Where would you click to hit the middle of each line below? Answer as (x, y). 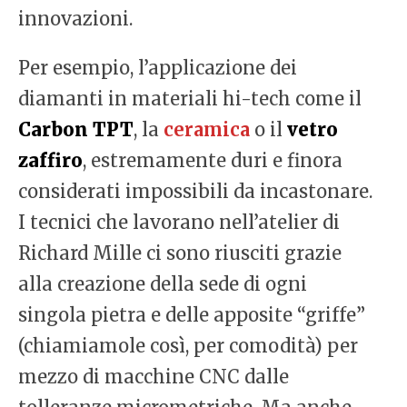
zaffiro (50, 161)
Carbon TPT (76, 130)
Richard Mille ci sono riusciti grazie (180, 253)
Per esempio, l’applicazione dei (158, 68)
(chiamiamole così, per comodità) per (188, 346)
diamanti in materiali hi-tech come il (190, 99)
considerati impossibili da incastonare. (195, 192)
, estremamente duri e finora (213, 161)
